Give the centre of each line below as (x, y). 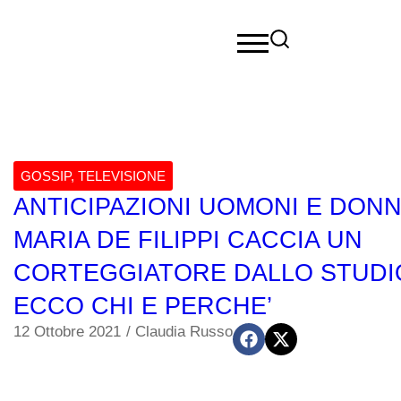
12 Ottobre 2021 (67, 332)
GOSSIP (46, 176)
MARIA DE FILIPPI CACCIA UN (188, 240)
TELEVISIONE (122, 176)
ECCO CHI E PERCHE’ (143, 306)
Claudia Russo (184, 332)
